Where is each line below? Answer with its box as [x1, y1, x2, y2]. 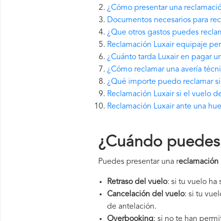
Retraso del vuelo [107, 178, 167, 186]
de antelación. [107, 203, 156, 211]
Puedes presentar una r [98, 158, 179, 166]
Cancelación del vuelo [107, 190, 184, 198]
